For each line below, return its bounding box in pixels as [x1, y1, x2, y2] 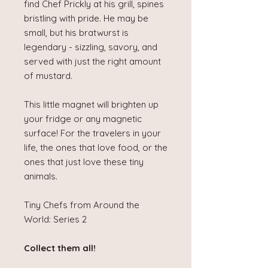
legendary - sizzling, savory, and [24, 41, 157, 53]
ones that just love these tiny [24, 156, 144, 168]
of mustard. [24, 70, 72, 82]
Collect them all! [24, 242, 96, 254]
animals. [24, 170, 57, 182]
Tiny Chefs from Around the [24, 199, 139, 211]
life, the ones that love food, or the [24, 142, 167, 154]
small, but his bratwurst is [24, 27, 129, 39]
